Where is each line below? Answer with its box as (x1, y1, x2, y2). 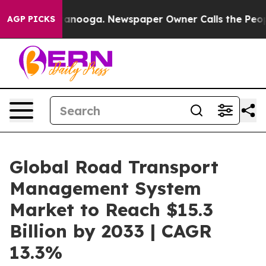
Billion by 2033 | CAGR (9, 220, 212, 242)
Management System (9, 177, 201, 199)
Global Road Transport (9, 156, 218, 178)
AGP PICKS (7, 14, 55, 24)
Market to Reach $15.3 (9, 198, 213, 221)
